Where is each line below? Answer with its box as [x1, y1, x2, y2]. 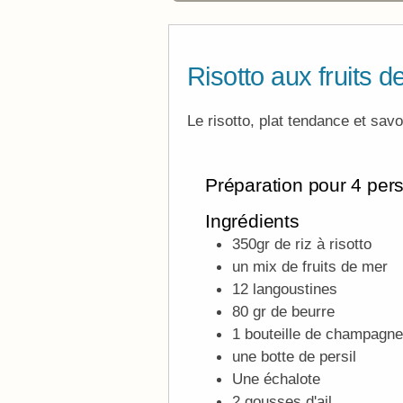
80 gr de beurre [232, 301, 335, 320]
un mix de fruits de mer [232, 256, 388, 275]
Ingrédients [205, 210, 300, 231]
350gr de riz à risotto [232, 234, 372, 253]
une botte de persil [232, 346, 356, 365]
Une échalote [232, 369, 320, 388]
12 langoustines [232, 279, 337, 298]
